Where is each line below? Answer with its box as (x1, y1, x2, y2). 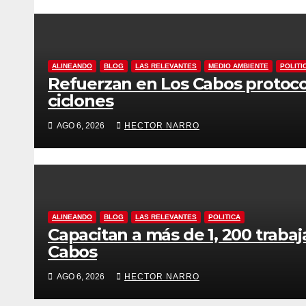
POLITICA (208, 212, 240, 221)
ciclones (48, 90, 113, 111)
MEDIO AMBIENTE (208, 61, 268, 70)
